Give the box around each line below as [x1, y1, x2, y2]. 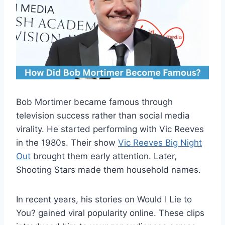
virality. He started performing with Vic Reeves [16, 124, 204, 134]
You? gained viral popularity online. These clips [16, 207, 204, 218]
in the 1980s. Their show [16, 137, 118, 148]
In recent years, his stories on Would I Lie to [16, 194, 192, 204]
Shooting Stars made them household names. [16, 164, 201, 175]
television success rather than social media [16, 110, 190, 121]
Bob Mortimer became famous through [16, 96, 173, 107]
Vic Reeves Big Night [118, 137, 202, 148]
